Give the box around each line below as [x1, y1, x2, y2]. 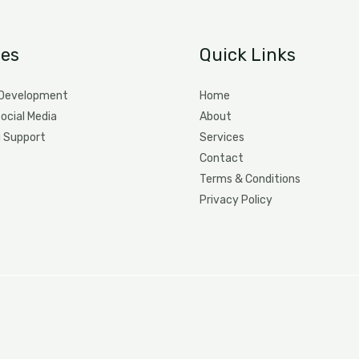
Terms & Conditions [200, 172, 301, 186]
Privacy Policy [200, 193, 272, 207]
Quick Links [200, 44, 296, 66]
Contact [200, 151, 244, 165]
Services [200, 131, 244, 144]
